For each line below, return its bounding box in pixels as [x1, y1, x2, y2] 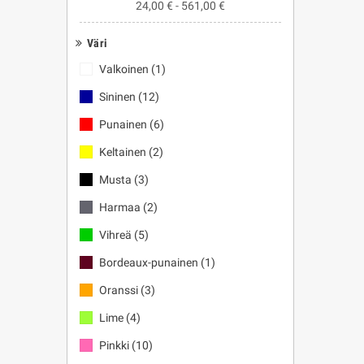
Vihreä [99, 228, 132, 241]
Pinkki [99, 339, 129, 352]
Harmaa [99, 201, 141, 214]
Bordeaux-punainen [99, 256, 198, 269]
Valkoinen [99, 63, 149, 76]
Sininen [99, 90, 136, 103]
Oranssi [99, 284, 138, 297]
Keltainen [99, 145, 146, 158]
